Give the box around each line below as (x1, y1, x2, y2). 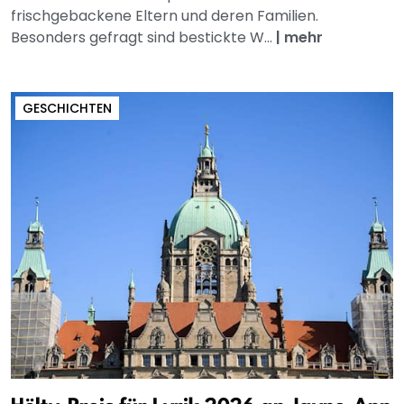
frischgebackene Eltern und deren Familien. (11, 5, 318, 26)
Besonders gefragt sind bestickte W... (11, 26, 276, 48)
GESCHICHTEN (23, 98, 112, 117)
